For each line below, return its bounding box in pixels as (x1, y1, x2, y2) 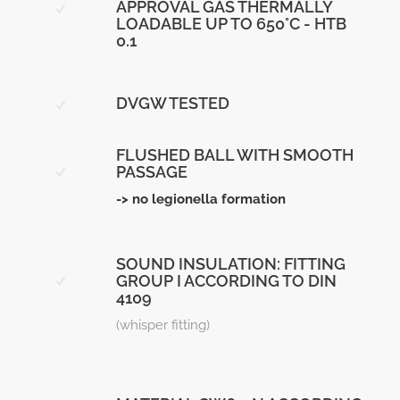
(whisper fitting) (115, 316, 210, 333)
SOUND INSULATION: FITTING (115, 254, 346, 273)
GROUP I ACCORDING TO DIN (115, 271, 337, 290)
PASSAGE (115, 162, 187, 182)
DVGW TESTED (115, 94, 229, 113)
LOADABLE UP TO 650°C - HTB (115, 14, 346, 34)
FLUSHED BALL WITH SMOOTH (115, 146, 354, 165)
